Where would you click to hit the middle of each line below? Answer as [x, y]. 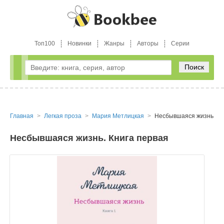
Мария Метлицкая [118, 116]
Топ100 [45, 43]
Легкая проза [63, 116]
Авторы [148, 43]
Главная [22, 116]
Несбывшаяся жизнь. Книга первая [89, 138]
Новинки [79, 43]
